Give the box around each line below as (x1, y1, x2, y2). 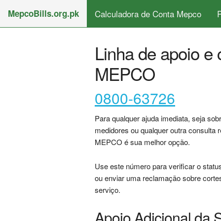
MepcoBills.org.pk (8, 7, 79, 19)
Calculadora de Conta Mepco (95, 7, 201, 20)
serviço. (95, 184, 120, 195)
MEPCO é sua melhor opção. (95, 137, 190, 147)
